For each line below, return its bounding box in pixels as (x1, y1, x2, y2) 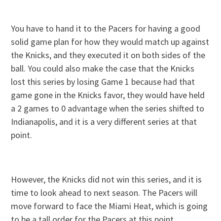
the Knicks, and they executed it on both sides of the (11, 49, 206, 61)
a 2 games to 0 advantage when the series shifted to (11, 102, 205, 114)
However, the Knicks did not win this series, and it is (11, 173, 202, 185)
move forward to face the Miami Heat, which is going (11, 200, 208, 212)
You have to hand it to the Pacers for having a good (11, 22, 201, 34)
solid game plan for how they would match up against (11, 36, 210, 47)
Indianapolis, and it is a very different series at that (11, 115, 197, 127)
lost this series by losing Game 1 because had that (11, 75, 195, 87)
